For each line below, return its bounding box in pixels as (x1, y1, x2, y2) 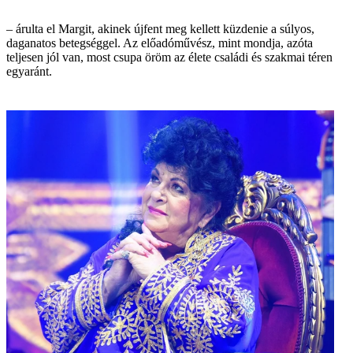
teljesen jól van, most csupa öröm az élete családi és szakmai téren (6, 50, 333, 64)
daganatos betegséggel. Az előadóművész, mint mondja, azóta (6, 35, 313, 50)
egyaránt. (6, 64, 52, 78)
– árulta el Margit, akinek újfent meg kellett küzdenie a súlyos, (6, 21, 314, 35)
